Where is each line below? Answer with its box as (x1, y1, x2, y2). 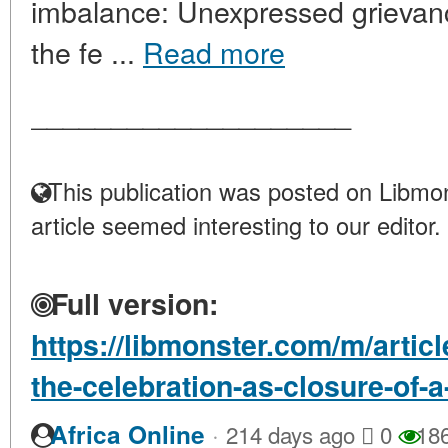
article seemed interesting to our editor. (31, 208, 441, 242)
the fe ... (31, 31, 143, 72)
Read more (143, 31, 285, 72)
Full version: (43, 283, 218, 324)
